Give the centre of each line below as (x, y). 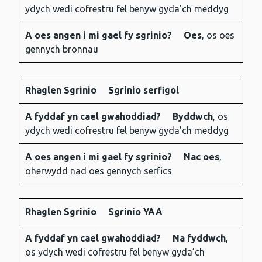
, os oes (218, 35)
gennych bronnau (62, 49)
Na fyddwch (199, 238)
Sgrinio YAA (135, 212)
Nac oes (201, 157)
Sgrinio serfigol (144, 90)
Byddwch (193, 117)
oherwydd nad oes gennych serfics (99, 171)
